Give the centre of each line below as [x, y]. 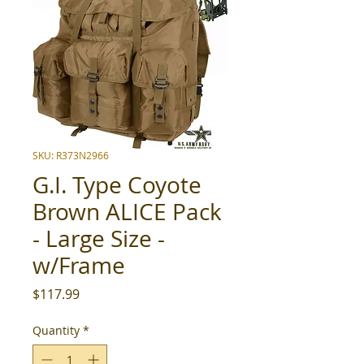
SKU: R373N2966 [71, 155]
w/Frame [79, 265]
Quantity [56, 330]
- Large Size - [99, 238]
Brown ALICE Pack [127, 212]
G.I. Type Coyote [117, 185]
